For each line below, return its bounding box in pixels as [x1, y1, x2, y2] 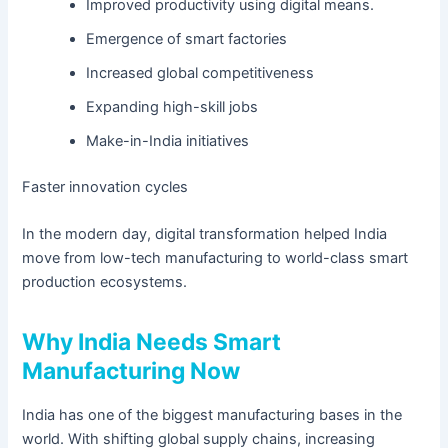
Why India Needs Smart [22, 328, 282, 357]
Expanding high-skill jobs [86, 97, 259, 116]
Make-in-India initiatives [86, 131, 250, 150]
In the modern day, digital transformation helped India [22, 225, 388, 244]
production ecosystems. [22, 273, 188, 292]
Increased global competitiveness [86, 63, 315, 82]
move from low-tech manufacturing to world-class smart [22, 249, 409, 268]
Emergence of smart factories [86, 29, 288, 48]
